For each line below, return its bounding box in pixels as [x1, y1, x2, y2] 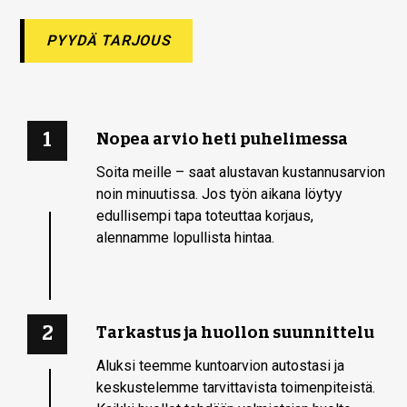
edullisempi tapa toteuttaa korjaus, [96, 206, 314, 224]
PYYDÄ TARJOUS [46, 31, 171, 49]
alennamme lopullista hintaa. [96, 228, 275, 246]
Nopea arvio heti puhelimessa [96, 130, 349, 147]
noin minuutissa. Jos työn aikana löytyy [96, 184, 343, 203]
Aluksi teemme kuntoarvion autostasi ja [96, 356, 345, 374]
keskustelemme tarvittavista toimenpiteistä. [96, 378, 376, 396]
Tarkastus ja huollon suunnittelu [96, 323, 375, 341]
